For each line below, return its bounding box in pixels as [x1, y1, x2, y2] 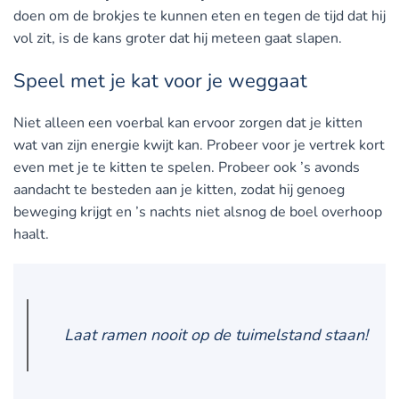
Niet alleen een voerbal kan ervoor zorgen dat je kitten [13, 113, 362, 134]
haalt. [13, 224, 49, 245]
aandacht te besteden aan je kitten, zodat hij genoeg [13, 180, 345, 200]
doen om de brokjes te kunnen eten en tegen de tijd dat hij [13, 6, 386, 27]
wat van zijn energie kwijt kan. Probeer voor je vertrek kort [13, 135, 385, 156]
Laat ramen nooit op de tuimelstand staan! [64, 324, 368, 346]
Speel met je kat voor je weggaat [13, 68, 307, 95]
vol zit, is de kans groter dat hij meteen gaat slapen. [13, 28, 342, 49]
